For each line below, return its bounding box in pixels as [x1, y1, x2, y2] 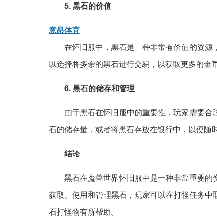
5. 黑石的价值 [64, 1, 111, 10]
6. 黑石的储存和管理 [64, 84, 135, 93]
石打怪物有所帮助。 [48, 207, 119, 216]
